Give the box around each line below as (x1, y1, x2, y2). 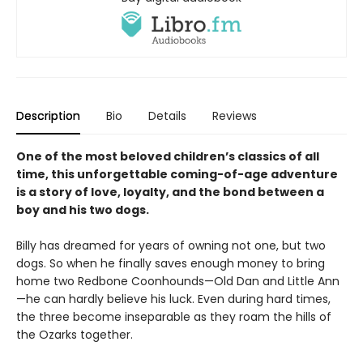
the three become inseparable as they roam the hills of (16, 309, 331, 326)
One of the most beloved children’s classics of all (16, 148, 319, 165)
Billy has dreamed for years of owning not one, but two (16, 237, 326, 254)
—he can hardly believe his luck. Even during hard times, (16, 291, 331, 308)
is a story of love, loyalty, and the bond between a (16, 184, 324, 201)
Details (148, 108, 186, 125)
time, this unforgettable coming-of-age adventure (16, 166, 338, 183)
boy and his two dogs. (16, 202, 149, 219)
